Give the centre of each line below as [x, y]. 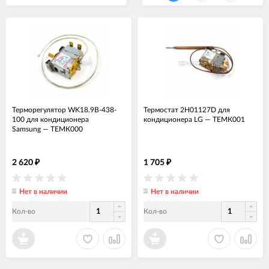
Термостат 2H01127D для [187, 110]
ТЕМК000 [67, 129]
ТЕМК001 [229, 120]
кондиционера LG [173, 120]
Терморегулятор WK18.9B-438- [64, 110]
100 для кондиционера [50, 120]
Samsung [26, 129]
